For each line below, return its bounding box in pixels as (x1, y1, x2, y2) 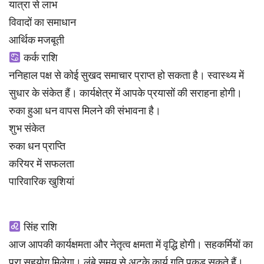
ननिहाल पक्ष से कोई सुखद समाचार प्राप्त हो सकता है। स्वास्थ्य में (9, 69, 244, 82)
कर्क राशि (21, 51, 58, 64)
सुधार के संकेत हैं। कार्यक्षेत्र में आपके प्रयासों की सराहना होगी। (9, 87, 242, 100)
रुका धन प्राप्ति (9, 140, 65, 153)
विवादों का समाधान (9, 16, 76, 29)
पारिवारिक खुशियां (9, 175, 74, 188)
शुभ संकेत (9, 122, 45, 135)
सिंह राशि (21, 220, 57, 233)
